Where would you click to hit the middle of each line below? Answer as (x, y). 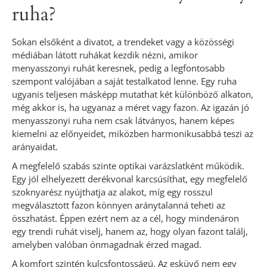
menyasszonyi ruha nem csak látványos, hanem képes (123, 121)
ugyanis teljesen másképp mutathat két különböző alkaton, (133, 94)
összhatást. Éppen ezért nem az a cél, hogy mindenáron (125, 218)
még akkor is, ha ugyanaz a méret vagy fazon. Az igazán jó (131, 108)
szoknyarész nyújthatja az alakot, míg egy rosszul (112, 192)
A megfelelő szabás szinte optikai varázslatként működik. (128, 166)
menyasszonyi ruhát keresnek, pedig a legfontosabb (118, 68)
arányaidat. (35, 147)
